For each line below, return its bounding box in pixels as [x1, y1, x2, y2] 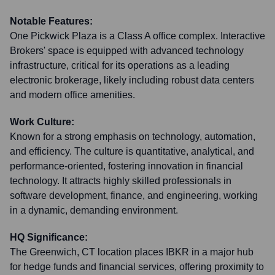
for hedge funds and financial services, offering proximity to [10, 261, 264, 272]
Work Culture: [10, 117, 74, 127]
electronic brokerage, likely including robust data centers [10, 75, 254, 85]
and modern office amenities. [10, 90, 135, 100]
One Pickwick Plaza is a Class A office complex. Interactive [10, 31, 265, 41]
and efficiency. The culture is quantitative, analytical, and [10, 146, 254, 157]
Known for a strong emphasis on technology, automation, [10, 131, 255, 142]
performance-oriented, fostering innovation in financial [10, 161, 243, 171]
